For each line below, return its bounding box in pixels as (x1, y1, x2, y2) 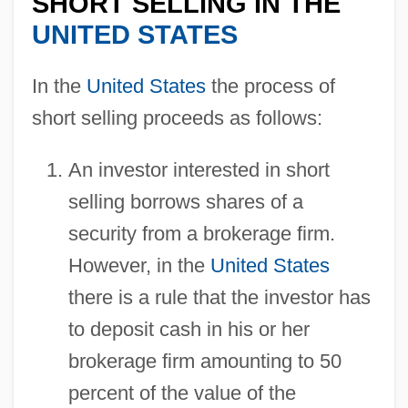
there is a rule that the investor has (67, 285, 371, 309)
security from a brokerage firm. (67, 221, 335, 245)
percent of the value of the (67, 381, 296, 404)
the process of (205, 74, 335, 97)
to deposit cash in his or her (67, 317, 310, 341)
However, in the (67, 253, 210, 277)
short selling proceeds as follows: (31, 106, 322, 129)
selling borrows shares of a (67, 189, 303, 213)
